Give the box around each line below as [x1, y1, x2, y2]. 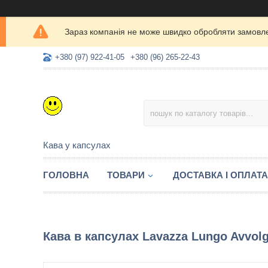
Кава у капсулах [43, 140, 111, 150]
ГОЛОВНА [43, 170, 89, 180]
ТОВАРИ [107, 170, 145, 180]
